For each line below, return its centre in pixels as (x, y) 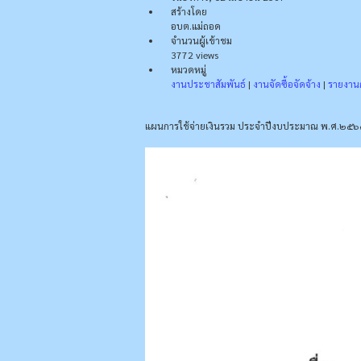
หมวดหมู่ (189, 69)
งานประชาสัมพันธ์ (208, 83)
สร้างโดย (189, 11)
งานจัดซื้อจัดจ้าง (287, 83)
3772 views (195, 54)
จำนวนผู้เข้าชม (201, 40)
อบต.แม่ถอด (196, 25)
